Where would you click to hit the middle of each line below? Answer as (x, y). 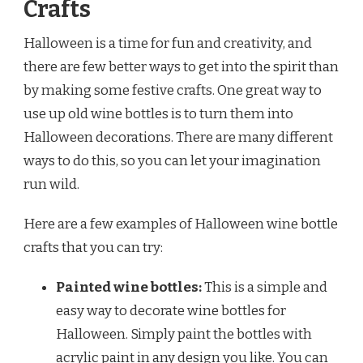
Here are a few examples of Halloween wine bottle (181, 224)
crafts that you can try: (93, 247)
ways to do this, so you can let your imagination (172, 160)
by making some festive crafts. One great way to (173, 90)
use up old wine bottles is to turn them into (158, 113)
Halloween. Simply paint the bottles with (184, 334)
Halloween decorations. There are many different (178, 137)
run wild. (51, 184)
